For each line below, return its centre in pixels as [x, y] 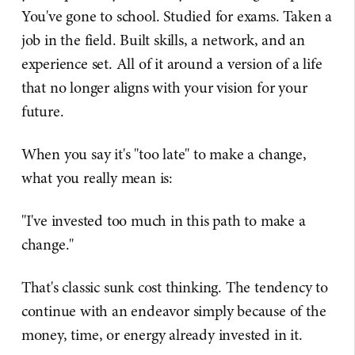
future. [42, 111]
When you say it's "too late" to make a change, [164, 154]
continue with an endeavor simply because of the [174, 311]
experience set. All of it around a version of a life [172, 64]
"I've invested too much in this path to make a [163, 221]
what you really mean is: [97, 178]
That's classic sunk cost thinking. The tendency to [174, 287]
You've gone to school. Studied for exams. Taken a [177, 16]
